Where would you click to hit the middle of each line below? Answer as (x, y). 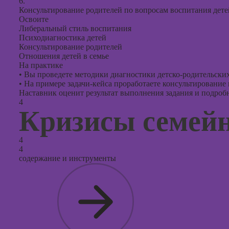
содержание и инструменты (67, 158)
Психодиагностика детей (63, 38)
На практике (41, 65)
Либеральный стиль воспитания (75, 28)
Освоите (34, 19)
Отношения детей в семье (64, 56)
